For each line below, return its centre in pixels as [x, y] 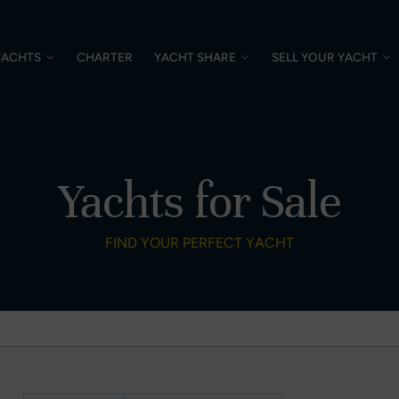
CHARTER [104, 57]
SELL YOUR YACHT [324, 57]
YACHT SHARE [195, 57]
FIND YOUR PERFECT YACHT [199, 243]
